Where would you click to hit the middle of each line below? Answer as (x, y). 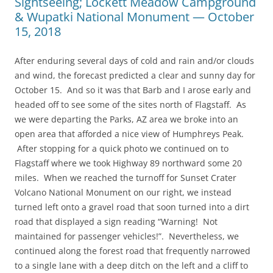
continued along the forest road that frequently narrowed (133, 250)
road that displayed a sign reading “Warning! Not (116, 221)
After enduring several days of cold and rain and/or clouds (134, 60)
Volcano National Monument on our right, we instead (123, 192)
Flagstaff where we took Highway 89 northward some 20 (128, 163)
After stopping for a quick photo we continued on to (122, 148)
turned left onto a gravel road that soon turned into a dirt (132, 207)
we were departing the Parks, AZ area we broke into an (126, 119)
